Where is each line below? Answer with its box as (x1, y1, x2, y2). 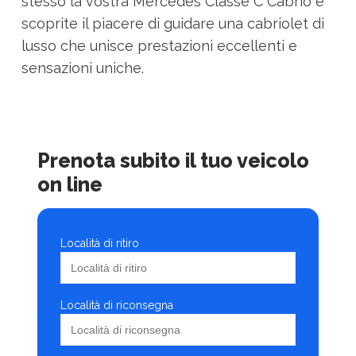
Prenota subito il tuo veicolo (37, 149, 309, 173)
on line (37, 172, 103, 197)
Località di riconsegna (60, 299, 173, 312)
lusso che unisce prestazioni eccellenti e (21, 37, 297, 55)
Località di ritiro (60, 237, 139, 250)
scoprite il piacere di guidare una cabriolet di (21, 15, 324, 33)
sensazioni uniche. (21, 60, 144, 77)
